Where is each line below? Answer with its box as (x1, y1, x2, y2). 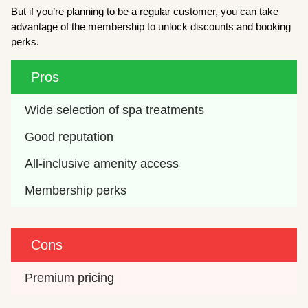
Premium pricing (25, 271, 115, 285)
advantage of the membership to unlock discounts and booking (11, 21, 291, 33)
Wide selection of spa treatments (25, 103, 205, 118)
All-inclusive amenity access (25, 157, 179, 171)
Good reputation (25, 130, 114, 144)
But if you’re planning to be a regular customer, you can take (11, 5, 279, 18)
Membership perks (25, 184, 127, 198)
